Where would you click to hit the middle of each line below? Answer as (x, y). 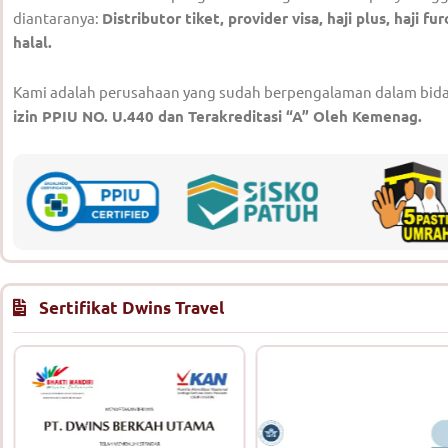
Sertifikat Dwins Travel (132, 307)
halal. (32, 41)
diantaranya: (57, 17)
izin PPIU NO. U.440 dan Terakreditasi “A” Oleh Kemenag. (217, 116)
